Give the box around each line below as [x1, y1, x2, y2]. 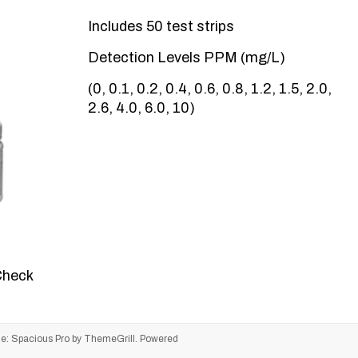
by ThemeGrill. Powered [70, 333, 178, 344]
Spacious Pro [11, 333, 70, 344]
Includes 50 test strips [87, 18, 234, 34]
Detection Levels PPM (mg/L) [87, 50, 285, 66]
